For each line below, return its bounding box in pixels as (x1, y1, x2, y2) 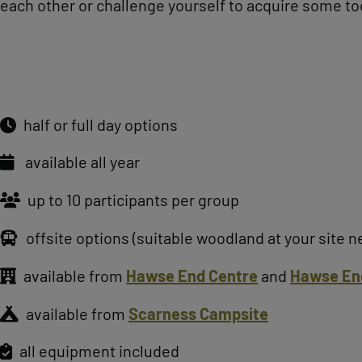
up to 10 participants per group (24, 190, 239, 210)
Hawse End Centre (126, 265, 258, 285)
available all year (19, 152, 140, 172)
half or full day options (20, 114, 178, 134)
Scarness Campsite (128, 303, 268, 323)
